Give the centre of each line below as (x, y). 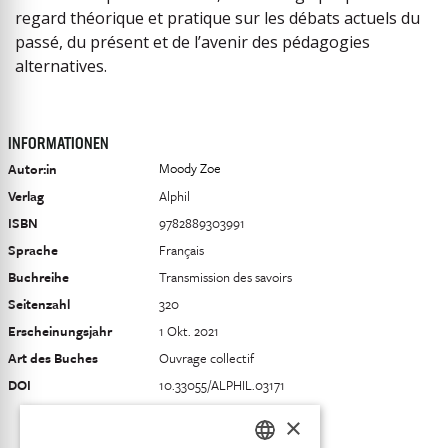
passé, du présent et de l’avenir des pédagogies (192, 42)
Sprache (33, 250)
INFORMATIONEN (58, 145)
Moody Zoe (190, 168)
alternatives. (61, 66)
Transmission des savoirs (225, 277)
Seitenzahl (39, 304)
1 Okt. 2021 (189, 331)
